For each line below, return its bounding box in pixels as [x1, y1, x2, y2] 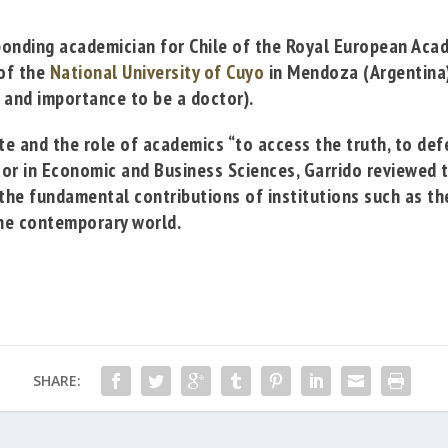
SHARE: [32, 370, 81, 390]
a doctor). [172, 84, 254, 111]
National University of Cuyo [49, 58, 265, 85]
